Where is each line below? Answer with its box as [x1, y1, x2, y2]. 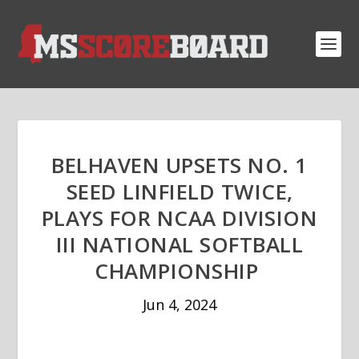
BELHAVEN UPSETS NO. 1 [51, 151, 308, 179]
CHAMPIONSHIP [95, 256, 264, 285]
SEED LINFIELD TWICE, [66, 177, 293, 206]
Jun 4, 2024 [143, 295, 216, 314]
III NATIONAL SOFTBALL [55, 230, 304, 259]
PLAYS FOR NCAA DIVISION [41, 204, 318, 232]
